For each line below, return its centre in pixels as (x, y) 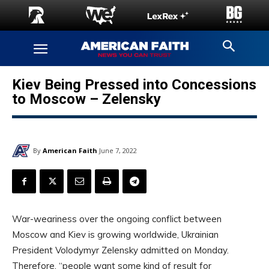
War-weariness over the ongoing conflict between (117, 219)
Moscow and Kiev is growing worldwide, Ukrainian (115, 235)
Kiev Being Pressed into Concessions (134, 85)
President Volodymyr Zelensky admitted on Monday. (120, 250)
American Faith (70, 150)
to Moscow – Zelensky (86, 99)
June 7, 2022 (118, 151)
